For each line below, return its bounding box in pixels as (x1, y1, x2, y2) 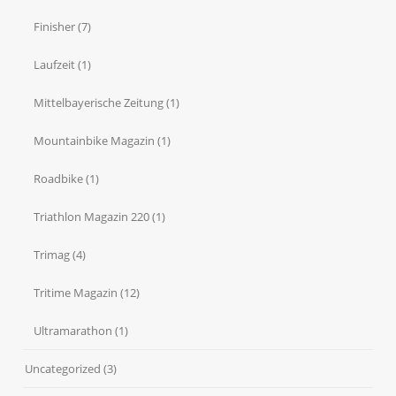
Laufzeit (34, 57, 76, 73)
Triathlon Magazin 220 (34, 209, 150, 225)
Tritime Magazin (34, 285, 118, 301)
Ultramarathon (34, 323, 113, 339)
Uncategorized (25, 361, 102, 377)
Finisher (34, 19, 76, 35)
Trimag (34, 247, 71, 263)
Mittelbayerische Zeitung (34, 95, 164, 111)
